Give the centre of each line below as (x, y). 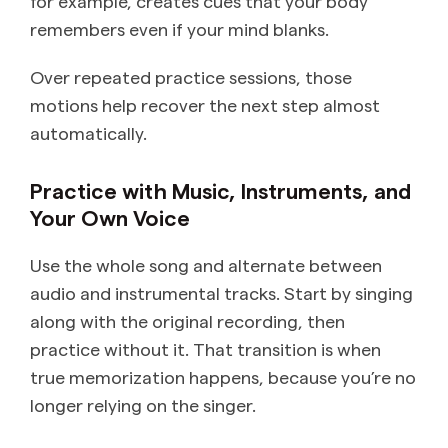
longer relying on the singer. (143, 405)
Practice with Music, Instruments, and (220, 190)
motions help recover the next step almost (205, 105)
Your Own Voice (110, 217)
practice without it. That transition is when (205, 349)
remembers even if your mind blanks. (179, 29)
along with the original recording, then (187, 321)
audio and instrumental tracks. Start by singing (221, 293)
